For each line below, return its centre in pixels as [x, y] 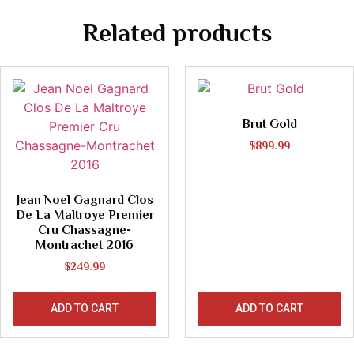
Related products [177, 33]
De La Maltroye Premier [85, 215]
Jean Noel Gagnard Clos [85, 200]
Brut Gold [269, 124]
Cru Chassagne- [85, 230]
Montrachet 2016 [85, 245]
